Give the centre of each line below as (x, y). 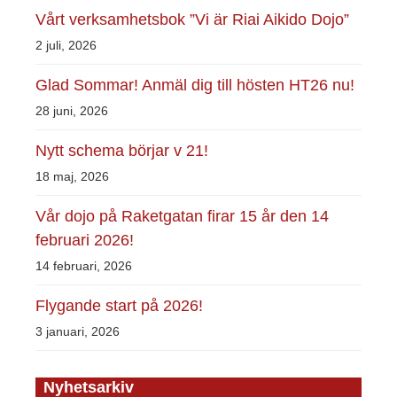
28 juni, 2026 (72, 110)
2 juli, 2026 (66, 45)
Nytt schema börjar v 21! (122, 150)
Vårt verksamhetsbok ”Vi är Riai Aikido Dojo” (193, 19)
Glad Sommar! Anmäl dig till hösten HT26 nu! (195, 85)
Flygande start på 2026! (120, 305)
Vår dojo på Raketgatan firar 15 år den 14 (183, 216)
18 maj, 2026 (73, 176)
